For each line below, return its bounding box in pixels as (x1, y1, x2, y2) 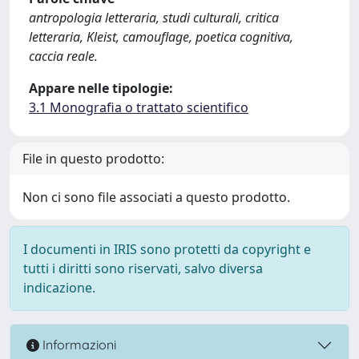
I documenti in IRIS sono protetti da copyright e (23, 240, 311, 258)
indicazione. (23, 278, 95, 296)
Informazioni (39, 337, 116, 353)
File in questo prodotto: (22, 149, 164, 167)
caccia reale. (29, 46, 98, 65)
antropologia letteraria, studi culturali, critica (29, 8, 279, 26)
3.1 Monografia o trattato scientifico (29, 98, 248, 116)
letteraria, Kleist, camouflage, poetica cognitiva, (29, 27, 293, 46)
